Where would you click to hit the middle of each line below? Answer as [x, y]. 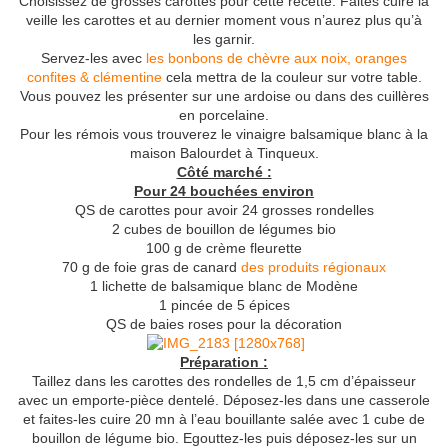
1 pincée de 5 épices [224, 304]
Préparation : [224, 362]
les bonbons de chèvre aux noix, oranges [276, 57]
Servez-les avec [93, 57]
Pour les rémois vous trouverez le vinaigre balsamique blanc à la [224, 133]
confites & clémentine [94, 76]
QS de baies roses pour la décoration [224, 323]
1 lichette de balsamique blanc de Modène [224, 285]
